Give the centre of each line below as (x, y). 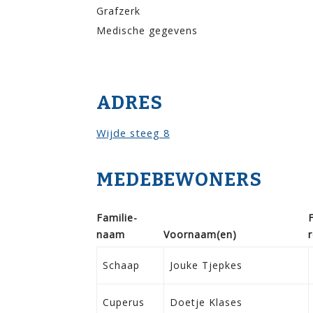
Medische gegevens (147, 30)
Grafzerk (118, 10)
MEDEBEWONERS (179, 179)
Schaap (121, 265)
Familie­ (117, 217)
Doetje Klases (206, 302)
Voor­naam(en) (200, 234)
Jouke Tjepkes (206, 265)
